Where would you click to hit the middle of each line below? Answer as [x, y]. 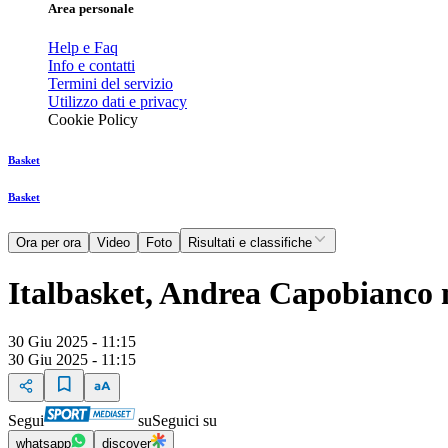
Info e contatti [91, 66]
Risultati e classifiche [250, 243]
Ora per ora [48, 243]
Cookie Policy [93, 120]
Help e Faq [83, 48]
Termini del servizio [110, 84]
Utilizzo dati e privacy [117, 102]
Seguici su [184, 421]
